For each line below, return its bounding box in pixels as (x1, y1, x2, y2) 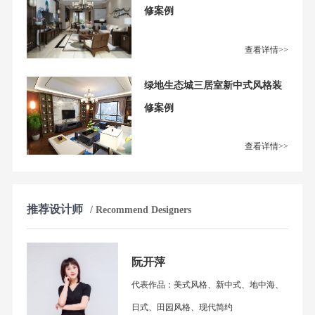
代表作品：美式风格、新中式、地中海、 (131, 280, 283, 290)
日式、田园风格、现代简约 (131, 302, 233, 313)
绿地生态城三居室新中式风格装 (144, 79, 283, 91)
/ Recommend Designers (89, 205, 191, 216)
